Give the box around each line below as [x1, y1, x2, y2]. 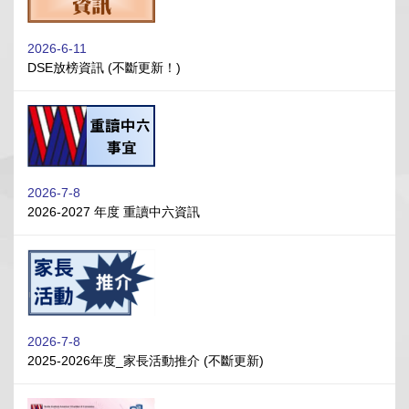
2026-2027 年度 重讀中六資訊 [27, 204, 200, 219]
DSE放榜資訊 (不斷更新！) [27, 60, 181, 76]
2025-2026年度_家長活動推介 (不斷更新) [27, 353, 264, 369]
